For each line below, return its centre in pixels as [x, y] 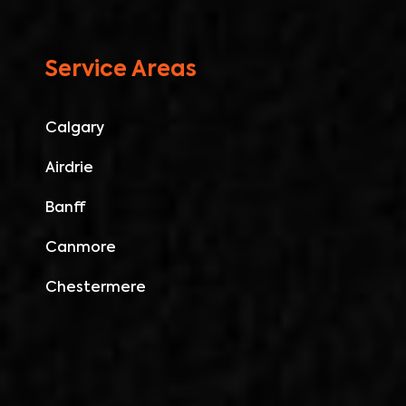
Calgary [74, 129]
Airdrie [69, 169]
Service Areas [121, 70]
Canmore [80, 249]
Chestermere [95, 289]
